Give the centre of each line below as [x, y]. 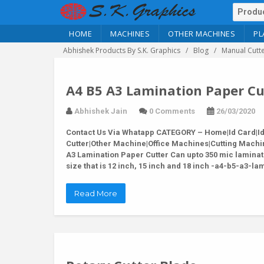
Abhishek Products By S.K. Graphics [122, 50]
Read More [96, 193]
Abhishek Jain [101, 111]
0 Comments [172, 111]
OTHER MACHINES [202, 34]
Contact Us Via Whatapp [110, 132]
